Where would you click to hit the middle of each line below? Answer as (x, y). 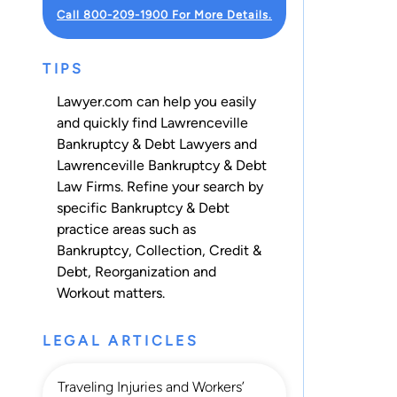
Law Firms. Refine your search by (160, 186)
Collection (169, 250)
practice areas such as (126, 229)
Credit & (235, 250)
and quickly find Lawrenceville (152, 122)
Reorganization (142, 271)
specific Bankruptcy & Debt (143, 207)
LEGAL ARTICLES (121, 340)
